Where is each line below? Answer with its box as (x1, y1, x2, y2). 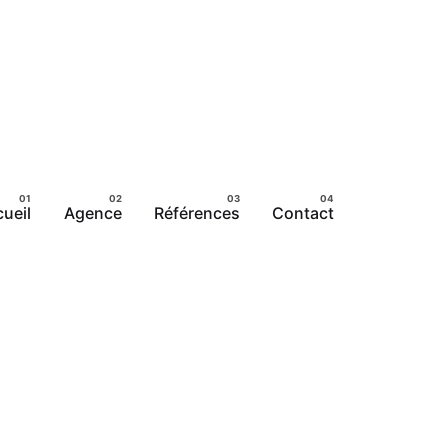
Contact (272, 203, 335, 224)
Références (153, 203, 240, 224)
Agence (63, 203, 122, 224)
